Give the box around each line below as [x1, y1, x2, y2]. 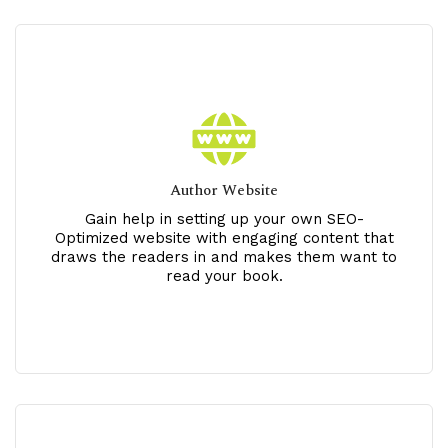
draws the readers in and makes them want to [51, 248, 397, 267]
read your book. [165, 267, 283, 286]
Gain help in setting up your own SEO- [84, 210, 364, 229]
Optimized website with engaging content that [54, 229, 394, 248]
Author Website [170, 179, 278, 203]
